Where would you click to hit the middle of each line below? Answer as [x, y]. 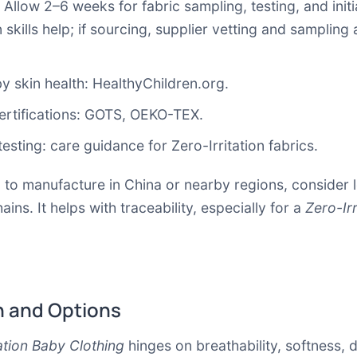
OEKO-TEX [165, 114]
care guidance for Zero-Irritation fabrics [182, 145]
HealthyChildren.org [159, 83]
